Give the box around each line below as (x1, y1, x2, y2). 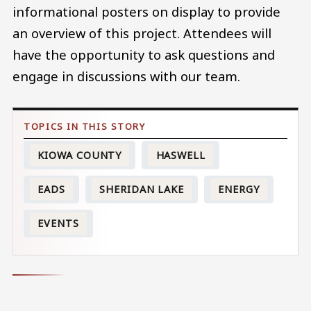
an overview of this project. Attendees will (12, 24, 271, 42)
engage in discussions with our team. (12, 67, 240, 85)
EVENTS (37, 217, 79, 230)
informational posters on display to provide (12, 3, 280, 21)
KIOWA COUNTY (37, 148, 122, 162)
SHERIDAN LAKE (99, 182, 185, 196)
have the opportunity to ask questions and (12, 46, 275, 64)
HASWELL (155, 148, 205, 162)
